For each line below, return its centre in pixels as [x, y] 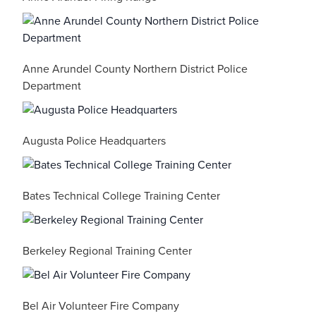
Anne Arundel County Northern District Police [135, 69]
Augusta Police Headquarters [94, 141]
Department [52, 86]
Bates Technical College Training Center [121, 196]
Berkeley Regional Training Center [107, 251]
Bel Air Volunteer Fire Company [101, 306]
